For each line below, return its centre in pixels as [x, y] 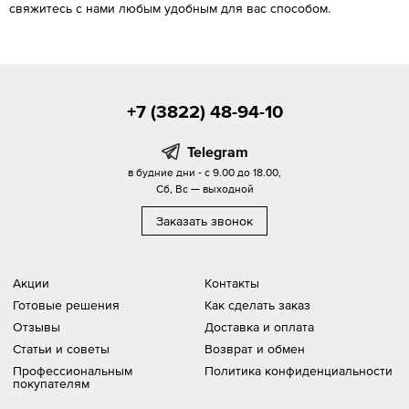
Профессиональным [73, 371]
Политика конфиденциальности [299, 371]
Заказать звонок [204, 221]
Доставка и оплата [259, 327]
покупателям [51, 384]
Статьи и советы [61, 349]
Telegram [217, 152]
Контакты [232, 283]
